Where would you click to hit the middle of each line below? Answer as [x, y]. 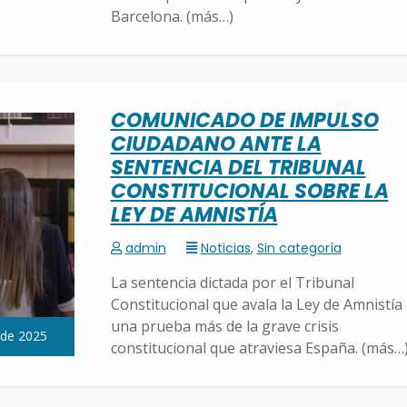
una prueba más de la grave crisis [224, 327]
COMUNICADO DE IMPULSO [244, 121]
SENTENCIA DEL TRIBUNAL [238, 168]
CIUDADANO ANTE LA [216, 144]
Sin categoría [299, 248]
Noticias [225, 248]
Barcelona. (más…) [172, 17]
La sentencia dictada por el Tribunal [232, 283]
